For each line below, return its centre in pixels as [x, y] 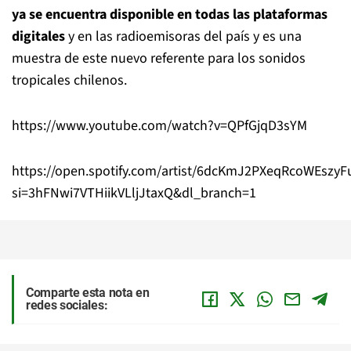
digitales [38, 36]
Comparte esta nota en [88, 293]
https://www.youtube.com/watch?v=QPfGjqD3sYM [159, 126]
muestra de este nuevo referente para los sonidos [159, 58]
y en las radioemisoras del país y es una [183, 36]
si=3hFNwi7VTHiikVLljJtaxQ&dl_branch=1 [134, 193]
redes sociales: [67, 305]
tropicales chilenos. [69, 80]
